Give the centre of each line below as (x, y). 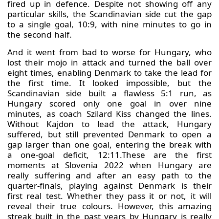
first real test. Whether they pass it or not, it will (109, 196)
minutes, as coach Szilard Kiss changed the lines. (109, 114)
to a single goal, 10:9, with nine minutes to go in (109, 24)
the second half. (40, 35)
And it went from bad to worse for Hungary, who (109, 52)
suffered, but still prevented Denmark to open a (109, 134)
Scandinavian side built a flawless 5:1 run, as (109, 93)
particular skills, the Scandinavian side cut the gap (109, 14)
